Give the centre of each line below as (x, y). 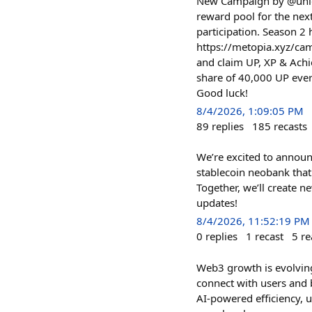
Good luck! (222, 93)
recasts (290, 126)
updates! (217, 203)
